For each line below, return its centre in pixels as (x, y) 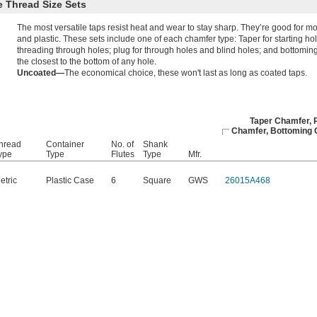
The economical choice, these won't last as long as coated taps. (186, 73)
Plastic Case (70, 181)
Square (157, 181)
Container (65, 145)
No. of (122, 145)
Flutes (123, 155)
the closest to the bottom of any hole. (87, 62)
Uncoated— (41, 73)
